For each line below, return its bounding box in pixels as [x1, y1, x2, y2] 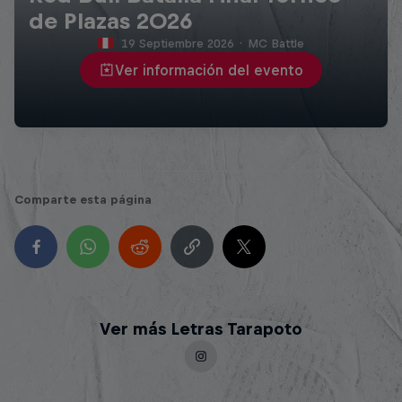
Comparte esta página [14, 193, 152, 207]
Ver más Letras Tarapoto [99, 319, 302, 339]
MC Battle [248, 37, 305, 51]
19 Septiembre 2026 [121, 37, 235, 51]
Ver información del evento [114, 62, 303, 79]
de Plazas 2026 [29, 8, 192, 34]
